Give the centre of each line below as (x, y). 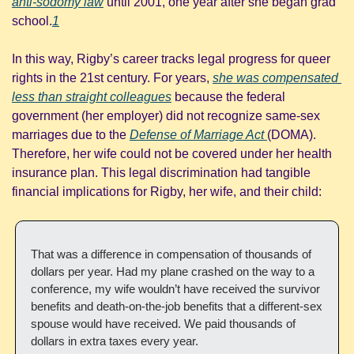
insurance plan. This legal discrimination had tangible (161, 172)
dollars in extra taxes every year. (115, 341)
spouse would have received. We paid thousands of (163, 323)
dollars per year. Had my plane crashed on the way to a (173, 271)
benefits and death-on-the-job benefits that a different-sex (177, 306)
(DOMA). (292, 134)
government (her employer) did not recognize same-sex (166, 115)
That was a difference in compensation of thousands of (171, 254)
